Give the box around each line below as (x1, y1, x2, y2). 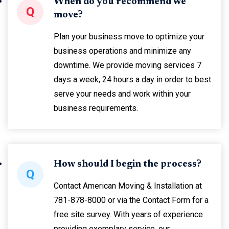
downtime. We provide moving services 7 (54, 60, 201, 70)
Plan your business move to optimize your (54, 32, 204, 41)
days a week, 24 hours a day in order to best (54, 75, 211, 84)
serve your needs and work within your (54, 89, 191, 99)
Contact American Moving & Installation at (54, 181, 202, 191)
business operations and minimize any (54, 46, 191, 56)
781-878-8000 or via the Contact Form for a (54, 195, 209, 205)
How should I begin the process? (54, 159, 201, 169)
